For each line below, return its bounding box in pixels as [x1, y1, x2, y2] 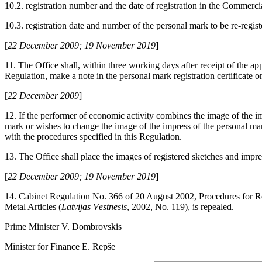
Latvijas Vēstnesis [61, 202, 127, 212]
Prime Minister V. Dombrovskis [5, 222, 122, 232]
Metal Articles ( [5, 202, 61, 212]
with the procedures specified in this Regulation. [5, 132, 182, 142]
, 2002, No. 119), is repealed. [127, 202, 234, 212]
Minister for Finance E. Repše [5, 242, 115, 252]
